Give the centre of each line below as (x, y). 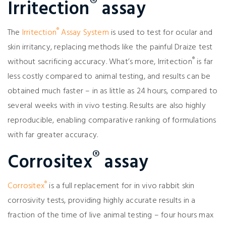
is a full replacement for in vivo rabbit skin (122, 186)
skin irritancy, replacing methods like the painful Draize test (110, 48)
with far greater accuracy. (53, 135)
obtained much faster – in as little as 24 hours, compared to (113, 92)
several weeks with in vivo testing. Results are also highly (107, 106)
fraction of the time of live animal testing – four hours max (111, 216)
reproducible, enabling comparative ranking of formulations (112, 121)
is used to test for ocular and (161, 33)
